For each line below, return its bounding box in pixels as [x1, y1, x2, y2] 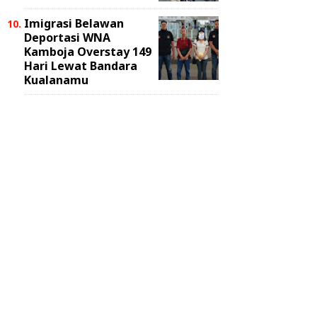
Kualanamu [24, 72, 88, 88]
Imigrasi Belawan [24, 16, 124, 31]
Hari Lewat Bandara [24, 58, 137, 74]
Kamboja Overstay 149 [24, 44, 151, 59]
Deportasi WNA [24, 30, 110, 45]
